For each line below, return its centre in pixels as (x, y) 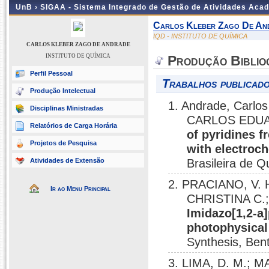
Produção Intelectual (63, 91)
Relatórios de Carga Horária (74, 125)
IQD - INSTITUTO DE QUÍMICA (200, 36)
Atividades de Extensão (67, 160)
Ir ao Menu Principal (80, 189)
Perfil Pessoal (51, 73)
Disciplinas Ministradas (67, 108)
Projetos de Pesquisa (63, 143)
